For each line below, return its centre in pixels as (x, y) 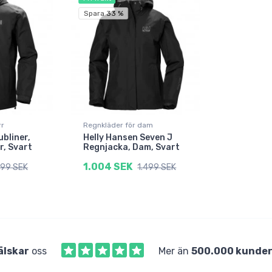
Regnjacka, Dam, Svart (132, 148)
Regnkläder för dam (118, 125)
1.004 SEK (108, 167)
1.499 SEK (157, 168)
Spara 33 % (103, 14)
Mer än (175, 251)
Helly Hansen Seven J (128, 138)
